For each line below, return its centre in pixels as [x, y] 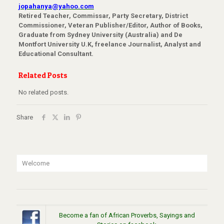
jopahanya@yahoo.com [56, 6]
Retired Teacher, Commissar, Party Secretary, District [103, 16]
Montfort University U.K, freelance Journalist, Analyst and [109, 44]
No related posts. [43, 92]
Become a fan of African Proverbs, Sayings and [127, 215]
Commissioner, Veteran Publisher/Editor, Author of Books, [110, 25]
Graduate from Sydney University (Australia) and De [100, 35]
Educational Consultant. [56, 54]
